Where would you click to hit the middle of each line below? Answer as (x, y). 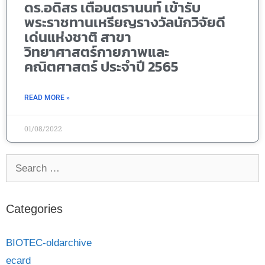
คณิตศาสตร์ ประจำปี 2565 (101, 66)
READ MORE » (47, 97)
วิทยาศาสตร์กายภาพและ (97, 51)
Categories (34, 209)
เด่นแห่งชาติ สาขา (78, 37)
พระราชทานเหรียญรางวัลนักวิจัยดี (125, 22)
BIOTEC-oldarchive (49, 243)
